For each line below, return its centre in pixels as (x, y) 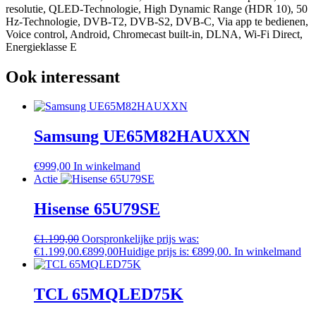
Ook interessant (63, 77)
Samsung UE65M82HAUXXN (142, 136)
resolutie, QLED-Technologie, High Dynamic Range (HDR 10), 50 (157, 8)
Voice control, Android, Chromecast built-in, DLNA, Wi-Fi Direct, (154, 34)
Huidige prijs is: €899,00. (175, 252)
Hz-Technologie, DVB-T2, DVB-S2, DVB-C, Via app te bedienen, (157, 21)
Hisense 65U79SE (97, 209)
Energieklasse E (41, 47)
